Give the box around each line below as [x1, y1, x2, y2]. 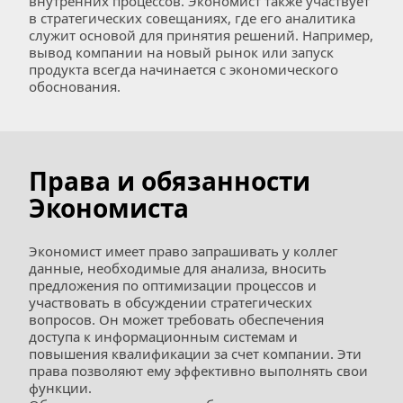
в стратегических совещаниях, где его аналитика [29, 9, 355, 27]
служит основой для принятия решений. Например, [29, 26, 373, 44]
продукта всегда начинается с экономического [29, 60, 338, 78]
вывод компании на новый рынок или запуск [29, 43, 334, 61]
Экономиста [29, 191, 189, 225]
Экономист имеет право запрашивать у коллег [29, 242, 338, 260]
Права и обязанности [29, 164, 310, 198]
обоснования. [29, 77, 121, 95]
